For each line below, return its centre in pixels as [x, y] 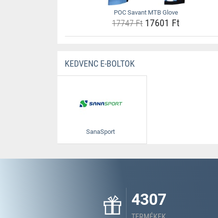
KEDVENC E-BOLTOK [100, 64]
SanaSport [101, 132]
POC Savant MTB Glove [146, 12]
